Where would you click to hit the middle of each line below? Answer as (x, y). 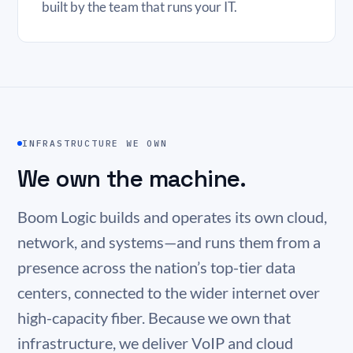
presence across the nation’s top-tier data (156, 268)
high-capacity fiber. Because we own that (154, 318)
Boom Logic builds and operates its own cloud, (172, 217)
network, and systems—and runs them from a (169, 242)
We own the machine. (132, 179)
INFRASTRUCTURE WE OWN (95, 143)
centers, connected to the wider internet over (169, 293)
